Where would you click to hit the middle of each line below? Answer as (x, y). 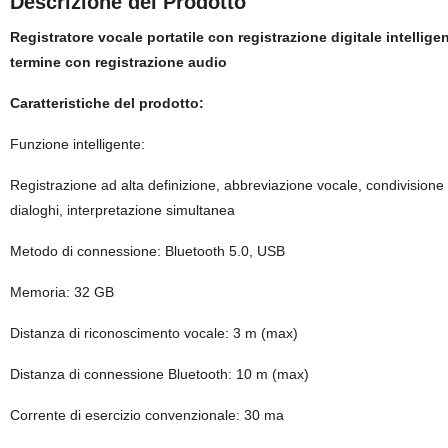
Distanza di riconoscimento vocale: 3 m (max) (153, 333)
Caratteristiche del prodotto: (106, 103)
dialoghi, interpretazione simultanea (122, 210)
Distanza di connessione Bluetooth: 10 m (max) (159, 374)
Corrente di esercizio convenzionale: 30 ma (146, 415)
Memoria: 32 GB (61, 292)
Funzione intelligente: (77, 144)
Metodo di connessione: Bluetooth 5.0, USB (147, 251)
